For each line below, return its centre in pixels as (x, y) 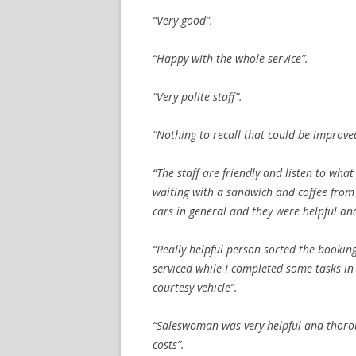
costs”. (168, 344)
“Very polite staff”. (197, 96)
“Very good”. (183, 20)
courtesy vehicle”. (195, 287)
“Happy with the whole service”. (230, 58)
